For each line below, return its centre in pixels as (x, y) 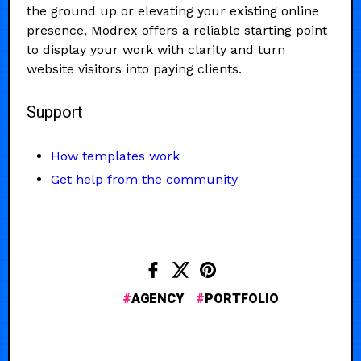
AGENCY (158, 299)
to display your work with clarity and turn (156, 49)
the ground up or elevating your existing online (173, 10)
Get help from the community (144, 179)
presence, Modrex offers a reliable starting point (177, 30)
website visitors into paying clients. (134, 68)
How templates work (115, 156)
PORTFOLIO (242, 299)
